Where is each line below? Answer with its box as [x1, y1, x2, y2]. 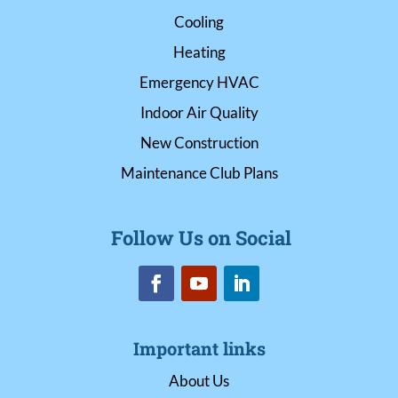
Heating [172, 42, 226, 61]
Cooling [174, 12, 224, 31]
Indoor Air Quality [139, 102, 259, 122]
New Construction [139, 132, 259, 152]
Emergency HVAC [139, 72, 259, 92]
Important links [132, 336, 266, 360]
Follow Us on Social [110, 224, 291, 251]
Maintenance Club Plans [120, 163, 278, 182]
